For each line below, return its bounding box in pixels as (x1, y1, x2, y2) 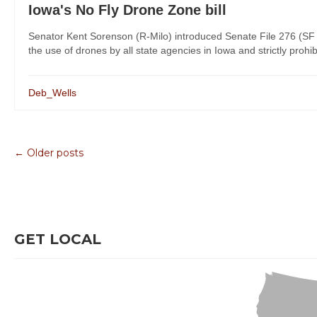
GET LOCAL (14, 231, 101, 248)
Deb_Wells (28, 87, 76, 99)
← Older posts (14, 146, 83, 160)
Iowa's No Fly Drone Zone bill (28, 2, 226, 18)
